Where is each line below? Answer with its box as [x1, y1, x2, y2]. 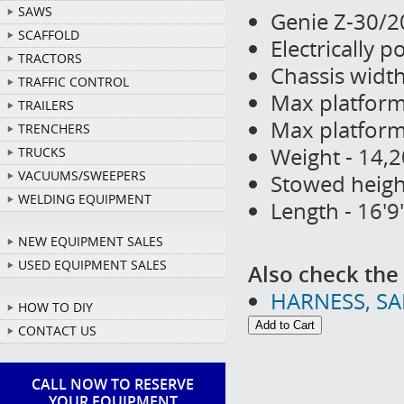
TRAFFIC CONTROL [18, 73, 129, 90]
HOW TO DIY [18, 298, 93, 316]
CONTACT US [18, 322, 96, 339]
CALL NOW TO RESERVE [32, 374, 194, 394]
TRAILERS [18, 96, 74, 114]
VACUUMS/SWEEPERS [18, 167, 146, 184]
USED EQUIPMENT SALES [18, 256, 167, 273]
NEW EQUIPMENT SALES [18, 233, 163, 250]
